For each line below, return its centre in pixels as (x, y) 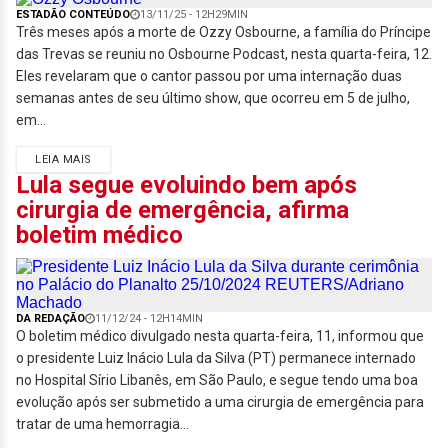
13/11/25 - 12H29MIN (194, 14)
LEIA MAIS (63, 159)
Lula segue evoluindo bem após (186, 185)
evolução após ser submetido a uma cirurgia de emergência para (220, 402)
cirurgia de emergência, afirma (182, 210)
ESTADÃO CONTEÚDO (73, 14)
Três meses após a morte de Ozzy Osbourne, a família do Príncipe (223, 32)
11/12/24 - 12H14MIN (149, 318)
